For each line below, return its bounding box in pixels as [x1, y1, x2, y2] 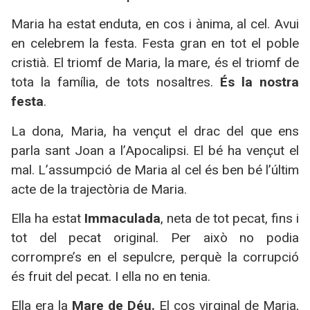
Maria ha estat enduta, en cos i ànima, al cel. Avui [11, 16, 299, 33]
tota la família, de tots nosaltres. [11, 74, 220, 91]
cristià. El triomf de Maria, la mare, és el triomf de [11, 55, 299, 71]
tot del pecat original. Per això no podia [11, 230, 299, 246]
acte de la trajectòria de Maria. [11, 181, 187, 197]
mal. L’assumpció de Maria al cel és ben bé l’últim [11, 161, 299, 178]
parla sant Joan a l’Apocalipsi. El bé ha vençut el [11, 142, 299, 158]
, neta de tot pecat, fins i [161, 210, 299, 227]
